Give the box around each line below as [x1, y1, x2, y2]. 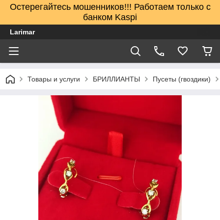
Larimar [10, 28, 35, 36]
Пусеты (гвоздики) [153, 75, 211, 83]
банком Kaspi [83, 12, 137, 22]
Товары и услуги [27, 75, 80, 83]
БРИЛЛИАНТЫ [93, 75, 140, 83]
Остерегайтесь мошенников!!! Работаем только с [9, 2, 211, 12]
